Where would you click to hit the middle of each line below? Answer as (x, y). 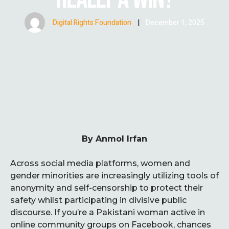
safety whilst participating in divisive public (98, 200)
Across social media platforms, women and (100, 163)
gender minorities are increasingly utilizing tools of (114, 176)
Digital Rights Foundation (92, 22)
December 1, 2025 (175, 22)
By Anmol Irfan (114, 139)
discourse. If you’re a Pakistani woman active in (108, 212)
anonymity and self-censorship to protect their (107, 188)
